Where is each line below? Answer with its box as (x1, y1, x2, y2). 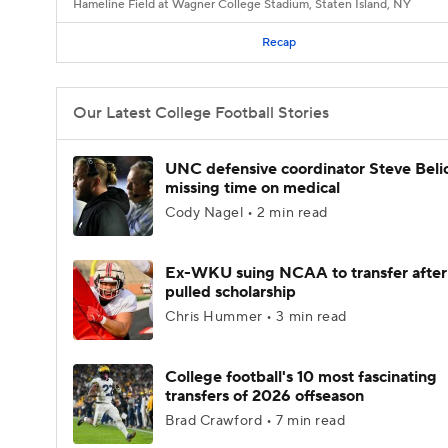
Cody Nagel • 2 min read (165, 204, 328, 222)
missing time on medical (165, 178, 340, 198)
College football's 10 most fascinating (165, 367, 437, 387)
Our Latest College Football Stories (73, 103, 329, 123)
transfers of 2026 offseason (165, 386, 364, 406)
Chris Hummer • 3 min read (165, 308, 347, 326)
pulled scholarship (165, 282, 296, 302)
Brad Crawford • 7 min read (165, 412, 346, 430)
